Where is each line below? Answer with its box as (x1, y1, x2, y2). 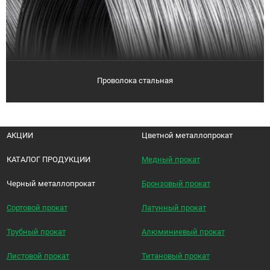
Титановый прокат (141, 251, 210, 260)
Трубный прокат (6, 227, 66, 236)
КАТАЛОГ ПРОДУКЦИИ (6, 154, 90, 164)
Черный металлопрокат (6, 178, 95, 188)
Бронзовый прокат (141, 178, 210, 188)
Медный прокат (141, 154, 200, 164)
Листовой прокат (6, 251, 69, 260)
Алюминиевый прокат (141, 227, 225, 236)
